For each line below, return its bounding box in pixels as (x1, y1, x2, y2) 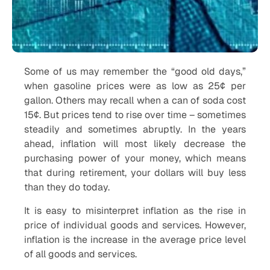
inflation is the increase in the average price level (24, 233, 246, 246)
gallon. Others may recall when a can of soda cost (24, 94, 246, 107)
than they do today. (24, 181, 110, 193)
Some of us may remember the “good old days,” (24, 65, 246, 78)
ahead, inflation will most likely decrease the (24, 137, 246, 150)
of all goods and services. (24, 248, 137, 260)
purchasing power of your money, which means (24, 152, 246, 165)
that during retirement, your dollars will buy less (24, 166, 246, 179)
